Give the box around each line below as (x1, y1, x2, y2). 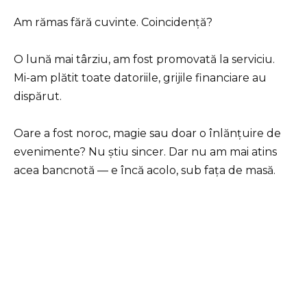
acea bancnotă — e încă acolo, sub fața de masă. (14, 163, 275, 177)
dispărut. (14, 89, 62, 103)
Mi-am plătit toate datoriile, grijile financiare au (14, 71, 267, 84)
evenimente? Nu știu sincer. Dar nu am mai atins (14, 145, 277, 158)
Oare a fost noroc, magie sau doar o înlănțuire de (14, 126, 281, 140)
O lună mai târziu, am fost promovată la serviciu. (14, 52, 275, 66)
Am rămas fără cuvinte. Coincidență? (14, 15, 212, 29)
